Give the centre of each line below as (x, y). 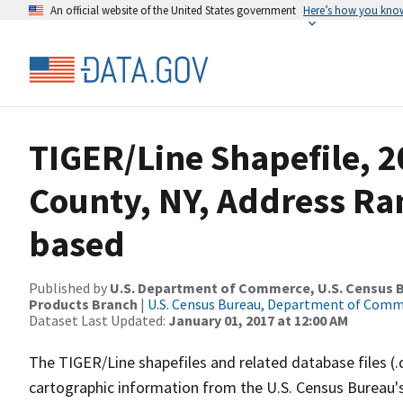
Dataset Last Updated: (99, 320)
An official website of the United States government (173, 10)
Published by (69, 288)
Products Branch (83, 304)
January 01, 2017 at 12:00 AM (258, 320)
